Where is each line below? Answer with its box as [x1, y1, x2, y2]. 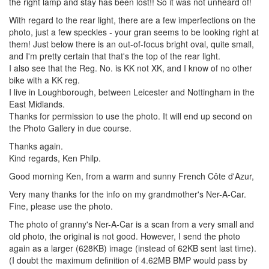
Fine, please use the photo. [9, 199, 113, 212]
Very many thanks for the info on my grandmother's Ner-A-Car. [9, 187, 246, 200]
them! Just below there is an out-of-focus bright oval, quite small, [9, 37, 254, 50]
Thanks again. [9, 139, 63, 152]
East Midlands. [9, 97, 65, 110]
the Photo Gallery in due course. [9, 121, 131, 134]
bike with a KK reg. [9, 73, 80, 86]
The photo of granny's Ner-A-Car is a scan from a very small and [9, 217, 254, 230]
